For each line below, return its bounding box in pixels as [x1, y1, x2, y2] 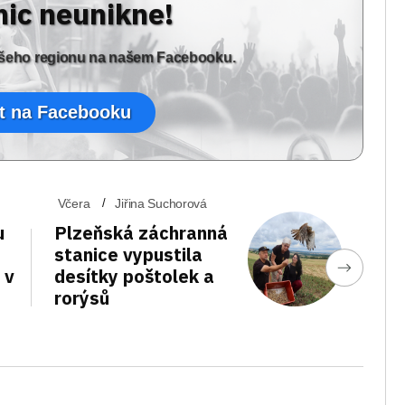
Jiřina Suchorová [115, 196, 207, 211]
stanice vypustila [53, 242, 202, 267]
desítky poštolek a [53, 264, 214, 288]
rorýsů [53, 286, 109, 310]
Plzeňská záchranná [53, 221, 228, 245]
